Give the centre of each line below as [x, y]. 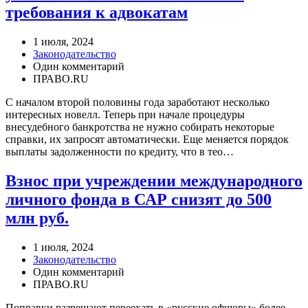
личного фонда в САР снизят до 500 [139, 200]
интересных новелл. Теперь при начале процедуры [125, 115]
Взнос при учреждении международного [154, 181]
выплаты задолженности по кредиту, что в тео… [120, 152]
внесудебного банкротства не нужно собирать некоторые [140, 127]
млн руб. [37, 218]
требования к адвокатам [97, 13]
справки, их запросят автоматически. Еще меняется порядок [147, 140]
